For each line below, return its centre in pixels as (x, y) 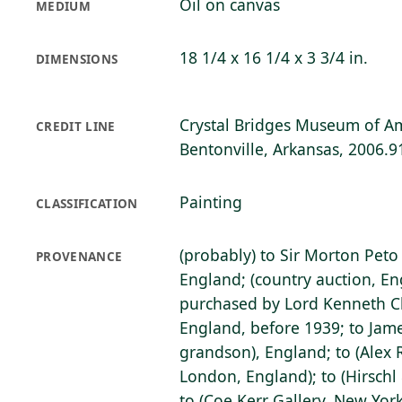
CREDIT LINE (76, 127)
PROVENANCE (79, 257)
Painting (211, 202)
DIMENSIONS (77, 59)
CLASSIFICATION (87, 204)
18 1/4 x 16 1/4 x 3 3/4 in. (274, 57)
